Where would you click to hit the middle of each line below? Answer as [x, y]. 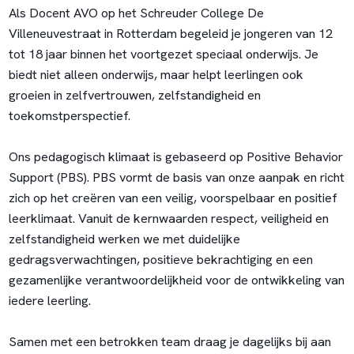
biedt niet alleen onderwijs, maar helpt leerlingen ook [156, 75]
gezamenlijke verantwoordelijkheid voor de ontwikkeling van [176, 281]
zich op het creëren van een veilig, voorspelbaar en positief [173, 198]
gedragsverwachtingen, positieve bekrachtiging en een [160, 260]
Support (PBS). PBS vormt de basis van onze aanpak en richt [176, 178]
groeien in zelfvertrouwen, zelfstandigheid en [134, 96]
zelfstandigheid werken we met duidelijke [124, 239]
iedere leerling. [49, 301]
